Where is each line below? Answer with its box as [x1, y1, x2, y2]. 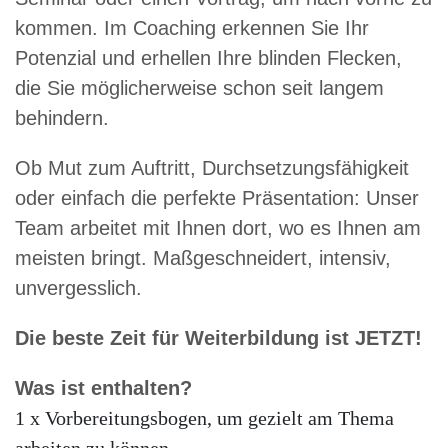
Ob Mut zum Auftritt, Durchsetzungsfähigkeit [15, 157, 409, 179]
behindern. [15, 107, 109, 129]
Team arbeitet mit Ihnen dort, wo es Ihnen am [15, 217, 421, 239]
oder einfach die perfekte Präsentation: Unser [15, 187, 419, 209]
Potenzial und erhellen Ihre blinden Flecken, [15, 47, 402, 69]
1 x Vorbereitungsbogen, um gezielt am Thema [15, 407, 394, 429]
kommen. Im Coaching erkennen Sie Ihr [15, 17, 369, 39]
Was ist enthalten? [15, 377, 192, 399]
